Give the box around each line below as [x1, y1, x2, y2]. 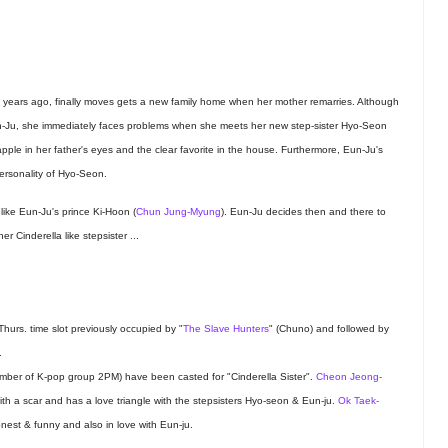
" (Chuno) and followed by [268, 323, 389, 335]
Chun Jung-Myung [136, 206, 221, 218]
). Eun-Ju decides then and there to [221, 206, 386, 218]
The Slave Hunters [182, 323, 269, 335]
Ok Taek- [337, 395, 379, 407]
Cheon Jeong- [315, 371, 382, 383]
